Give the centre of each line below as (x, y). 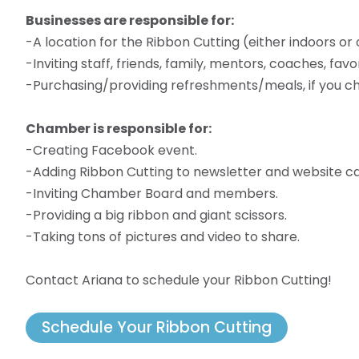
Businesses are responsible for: (130, 20)
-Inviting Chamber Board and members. (152, 193)
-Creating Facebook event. (111, 150)
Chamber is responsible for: (119, 128)
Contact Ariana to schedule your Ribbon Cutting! (179, 280)
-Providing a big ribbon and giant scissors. (156, 215)
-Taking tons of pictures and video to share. (163, 236)
